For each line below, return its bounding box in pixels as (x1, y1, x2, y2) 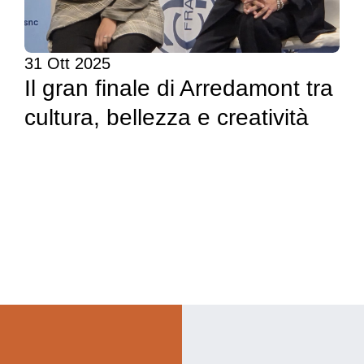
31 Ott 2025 (24, 54, 110, 73)
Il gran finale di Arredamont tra (24, 76, 333, 102)
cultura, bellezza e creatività (24, 105, 309, 131)
